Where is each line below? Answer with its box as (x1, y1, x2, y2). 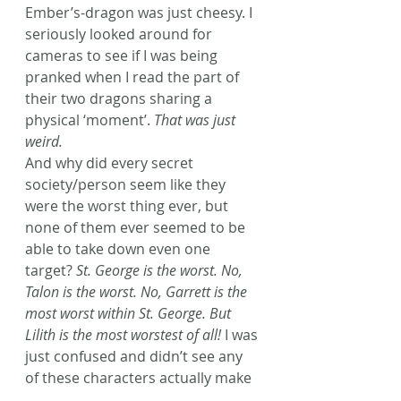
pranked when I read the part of (25, 66, 243, 87)
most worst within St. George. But (25, 303, 235, 323)
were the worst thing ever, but (25, 195, 232, 216)
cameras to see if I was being (25, 45, 221, 65)
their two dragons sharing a (25, 88, 216, 108)
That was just (154, 109, 239, 130)
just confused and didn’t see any (25, 346, 246, 366)
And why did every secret (25, 152, 197, 173)
